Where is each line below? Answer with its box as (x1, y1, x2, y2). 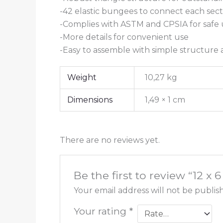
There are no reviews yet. (60, 135, 160, 145)
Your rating (73, 205, 129, 218)
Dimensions (67, 95, 113, 105)
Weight (67, 73, 97, 83)
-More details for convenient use (60, 32, 189, 42)
